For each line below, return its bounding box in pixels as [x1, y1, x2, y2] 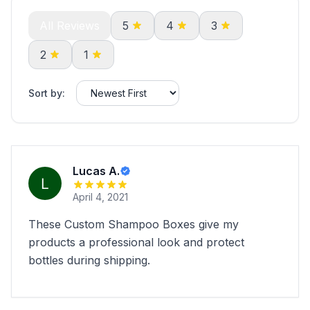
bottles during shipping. [28, 253, 150, 267]
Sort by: [28, 86, 65, 99]
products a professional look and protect [28, 235, 244, 249]
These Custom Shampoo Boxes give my [28, 217, 239, 231]
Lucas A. [73, 164, 120, 178]
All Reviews [39, 19, 100, 33]
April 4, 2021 [73, 191, 128, 203]
